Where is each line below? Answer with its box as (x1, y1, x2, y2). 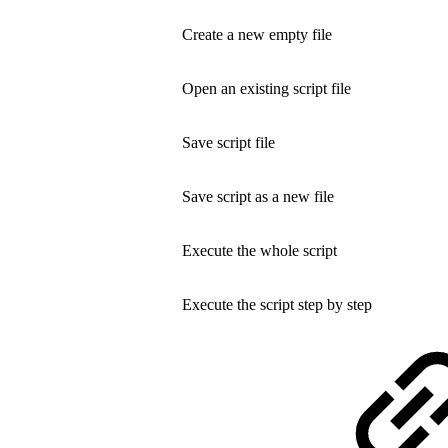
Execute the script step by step (182, 295, 372, 313)
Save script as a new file (182, 187, 338, 205)
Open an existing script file (182, 79, 351, 97)
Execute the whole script (182, 241, 337, 259)
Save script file (182, 133, 279, 151)
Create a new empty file (182, 25, 332, 43)
